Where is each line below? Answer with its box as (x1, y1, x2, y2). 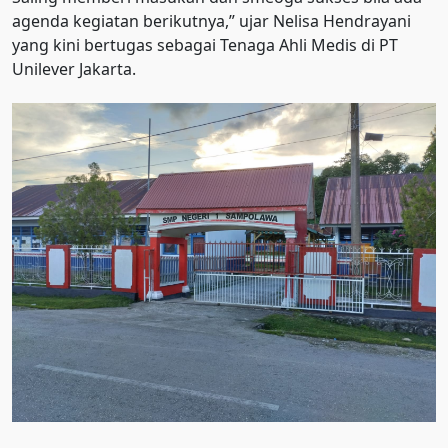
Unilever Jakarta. (12, 58, 136, 81)
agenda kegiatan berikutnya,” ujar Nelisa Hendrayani (12, 10, 411, 33)
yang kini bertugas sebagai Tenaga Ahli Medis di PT (12, 34, 398, 57)
